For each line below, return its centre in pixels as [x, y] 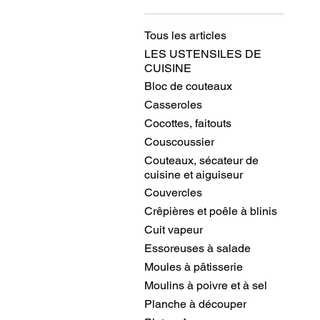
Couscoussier [179, 142]
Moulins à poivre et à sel [206, 285]
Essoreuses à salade [197, 248]
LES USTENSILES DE [203, 54]
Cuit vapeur [174, 230]
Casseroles [173, 105]
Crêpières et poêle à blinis [211, 211]
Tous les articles [185, 35]
